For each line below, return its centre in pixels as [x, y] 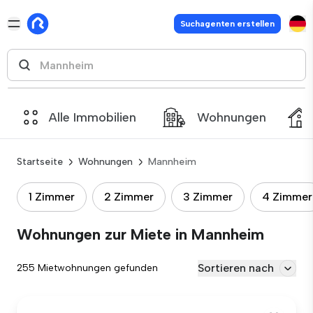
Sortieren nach [236, 268]
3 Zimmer [208, 197]
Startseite [40, 162]
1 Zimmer [52, 197]
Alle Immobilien [93, 117]
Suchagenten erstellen [227, 24]
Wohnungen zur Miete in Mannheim [140, 234]
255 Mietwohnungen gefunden [87, 268]
